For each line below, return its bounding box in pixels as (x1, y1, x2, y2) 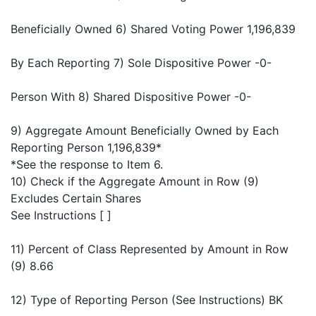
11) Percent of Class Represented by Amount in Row (11, 242, 288, 257)
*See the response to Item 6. (11, 157, 163, 172)
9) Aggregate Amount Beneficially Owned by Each (11, 123, 279, 138)
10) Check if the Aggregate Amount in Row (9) (11, 174, 259, 189)
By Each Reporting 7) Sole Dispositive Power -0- (11, 56, 272, 71)
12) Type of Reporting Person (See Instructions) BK (11, 293, 283, 308)
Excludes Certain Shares (11, 191, 141, 206)
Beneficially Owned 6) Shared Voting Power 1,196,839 (11, 22, 296, 37)
